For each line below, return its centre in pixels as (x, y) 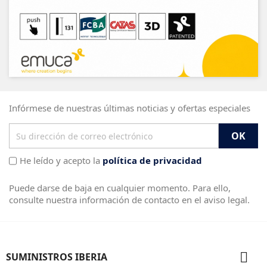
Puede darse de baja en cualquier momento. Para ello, (120, 188)
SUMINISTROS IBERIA (57, 257)
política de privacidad (152, 161)
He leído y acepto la (61, 161)
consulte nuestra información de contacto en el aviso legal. (129, 200)
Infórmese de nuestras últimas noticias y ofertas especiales (130, 108)
